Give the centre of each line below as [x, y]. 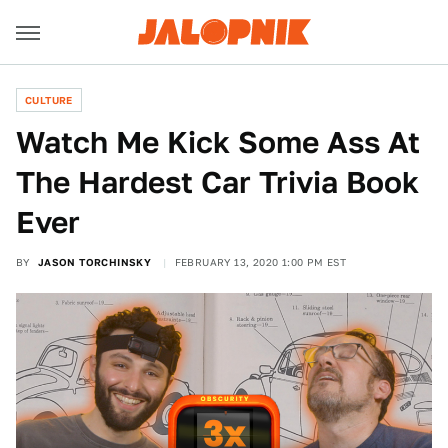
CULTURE [49, 100]
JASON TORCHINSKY [94, 262]
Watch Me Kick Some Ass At [218, 142]
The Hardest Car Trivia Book [217, 182]
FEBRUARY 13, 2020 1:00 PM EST [260, 262]
